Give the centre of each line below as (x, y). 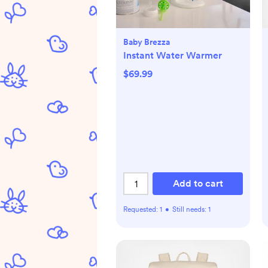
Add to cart (198, 183)
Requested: (141, 209)
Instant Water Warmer (173, 55)
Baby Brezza (147, 42)
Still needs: (190, 209)
